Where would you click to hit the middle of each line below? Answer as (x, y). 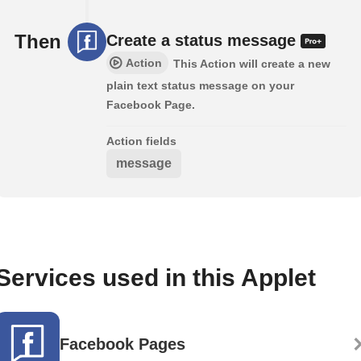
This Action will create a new (252, 63)
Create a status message (203, 40)
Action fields (141, 141)
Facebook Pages (122, 344)
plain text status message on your (200, 85)
